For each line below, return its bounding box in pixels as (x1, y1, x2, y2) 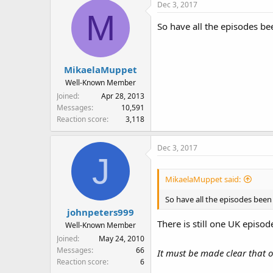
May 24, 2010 (99, 233, 144, 244)
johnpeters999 (67, 206, 134, 219)
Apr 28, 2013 (101, 90, 144, 101)
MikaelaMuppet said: (165, 174, 241, 185)
